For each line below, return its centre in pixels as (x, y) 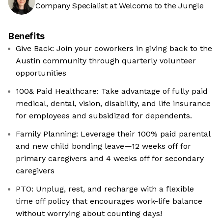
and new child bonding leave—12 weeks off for (103, 146)
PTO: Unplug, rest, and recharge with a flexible (105, 189)
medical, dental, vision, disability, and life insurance (113, 103)
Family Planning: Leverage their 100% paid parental (113, 134)
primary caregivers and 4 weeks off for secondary (110, 158)
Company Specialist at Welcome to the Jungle (120, 6)
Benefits (26, 36)
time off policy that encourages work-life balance (109, 201)
